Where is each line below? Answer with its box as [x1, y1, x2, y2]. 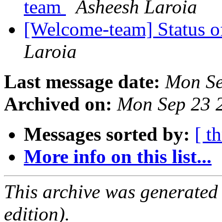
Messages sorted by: [24, 123, 190, 145]
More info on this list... [24, 146, 212, 167]
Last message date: [4, 71, 160, 93]
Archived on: [4, 93, 112, 115]
